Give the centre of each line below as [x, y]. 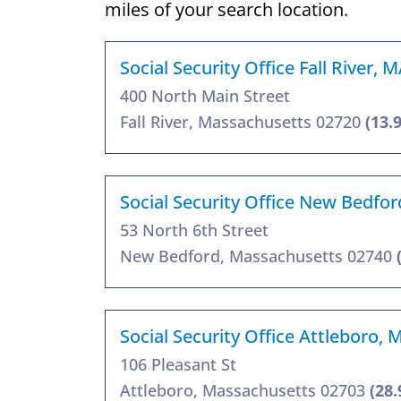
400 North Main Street [205, 95]
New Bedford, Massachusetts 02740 [258, 256]
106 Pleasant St [178, 364]
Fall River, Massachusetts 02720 [243, 121]
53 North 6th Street [194, 230]
